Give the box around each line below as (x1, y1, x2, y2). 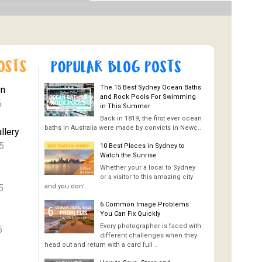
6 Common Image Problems (100, 201, 189, 208)
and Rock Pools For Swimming (100, 93, 196, 101)
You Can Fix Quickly (100, 210, 160, 218)
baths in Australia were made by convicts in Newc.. (44, 124, 201, 132)
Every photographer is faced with (100, 222, 201, 230)
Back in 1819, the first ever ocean (100, 115, 202, 122)
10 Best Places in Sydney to (100, 142, 185, 150)
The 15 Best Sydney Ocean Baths (100, 84, 201, 91)
